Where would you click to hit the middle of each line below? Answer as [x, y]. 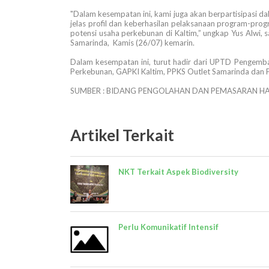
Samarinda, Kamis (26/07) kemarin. [132, 43]
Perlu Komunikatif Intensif [168, 227]
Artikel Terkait [122, 135]
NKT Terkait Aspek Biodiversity [178, 172]
